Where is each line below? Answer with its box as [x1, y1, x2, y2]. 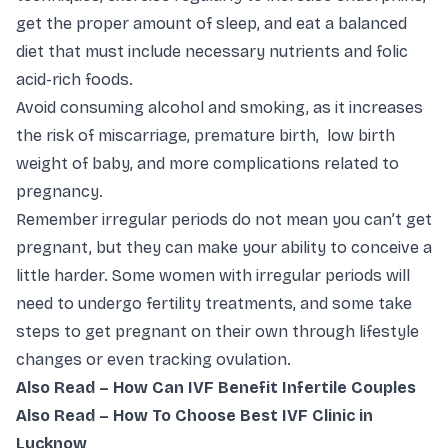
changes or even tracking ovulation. [16, 350, 295, 370]
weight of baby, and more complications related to [16, 154, 399, 174]
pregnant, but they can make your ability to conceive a [16, 238, 432, 258]
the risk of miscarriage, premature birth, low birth [16, 126, 395, 146]
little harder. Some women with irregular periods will [16, 266, 410, 286]
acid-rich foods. [16, 70, 137, 90]
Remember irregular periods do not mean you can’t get [16, 210, 432, 230]
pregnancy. [16, 182, 111, 202]
